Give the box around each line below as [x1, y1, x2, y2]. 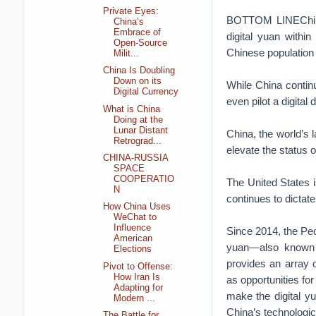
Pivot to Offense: [103, 261, 174, 272]
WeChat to [114, 212, 157, 223]
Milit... [114, 48, 140, 59]
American [114, 233, 153, 244]
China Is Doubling [103, 66, 176, 76]
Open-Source [114, 37, 168, 48]
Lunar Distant [114, 125, 169, 135]
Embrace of [114, 27, 162, 37]
